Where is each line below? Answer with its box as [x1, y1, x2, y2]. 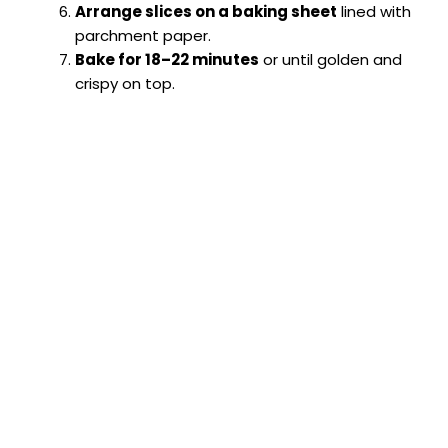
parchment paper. [75, 24, 211, 46]
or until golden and [259, 48, 402, 70]
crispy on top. [75, 72, 175, 94]
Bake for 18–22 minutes [75, 48, 259, 70]
